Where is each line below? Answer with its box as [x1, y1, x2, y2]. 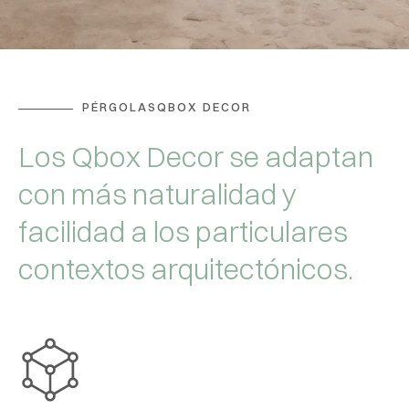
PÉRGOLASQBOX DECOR [82, 100, 251, 114]
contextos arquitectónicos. [18, 251, 353, 287]
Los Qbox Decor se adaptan [18, 139, 373, 174]
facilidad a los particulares [18, 214, 348, 249]
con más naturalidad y [18, 176, 297, 212]
